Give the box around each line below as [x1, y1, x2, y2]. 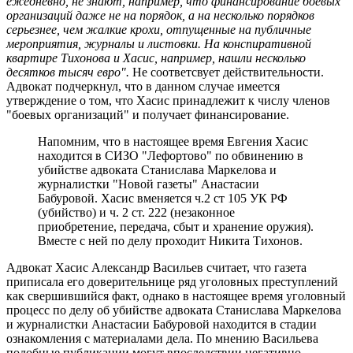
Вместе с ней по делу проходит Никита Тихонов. [38, 233, 303, 247]
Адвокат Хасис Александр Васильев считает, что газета [6, 260, 307, 274]
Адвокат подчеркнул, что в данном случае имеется [6, 79, 280, 93]
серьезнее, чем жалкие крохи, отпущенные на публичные [6, 22, 311, 36]
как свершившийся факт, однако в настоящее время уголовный [6, 288, 346, 303]
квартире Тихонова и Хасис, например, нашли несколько [6, 50, 306, 65]
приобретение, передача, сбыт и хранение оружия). [38, 219, 314, 233]
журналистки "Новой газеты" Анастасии [38, 176, 259, 191]
